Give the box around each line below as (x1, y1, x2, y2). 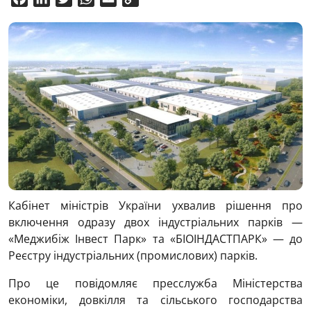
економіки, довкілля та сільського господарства (8, 292, 303, 308)
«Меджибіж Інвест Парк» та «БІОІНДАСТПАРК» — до (8, 231, 303, 247)
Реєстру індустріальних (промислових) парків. (8, 248, 258, 264)
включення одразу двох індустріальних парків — (8, 215, 303, 230)
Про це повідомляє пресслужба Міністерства (8, 276, 303, 292)
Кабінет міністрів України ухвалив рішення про (8, 198, 303, 214)
